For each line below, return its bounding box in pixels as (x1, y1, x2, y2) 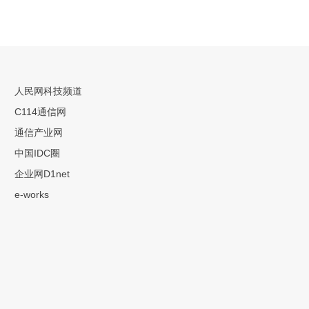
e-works (14, 188, 49, 200)
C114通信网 (14, 106, 66, 117)
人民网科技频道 (14, 85, 82, 97)
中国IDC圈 (14, 147, 60, 159)
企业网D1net (14, 168, 70, 179)
